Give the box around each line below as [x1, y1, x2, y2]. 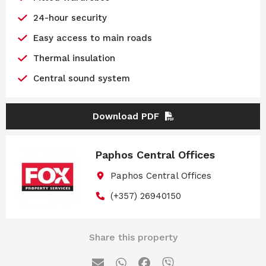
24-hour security [33, 12, 107, 23]
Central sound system [33, 72, 130, 84]
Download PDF [92, 110, 159, 122]
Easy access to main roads [33, 32, 152, 43]
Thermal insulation [33, 52, 115, 64]
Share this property [88, 231, 178, 243]
